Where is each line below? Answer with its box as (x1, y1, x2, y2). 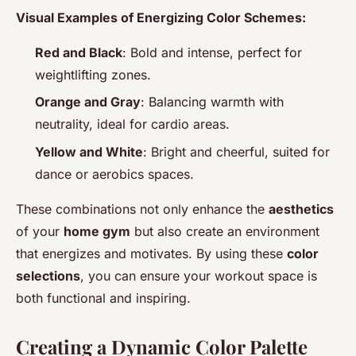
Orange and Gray (35, 94, 141, 110)
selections (16, 267, 80, 284)
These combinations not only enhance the (16, 200, 269, 217)
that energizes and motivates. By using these (16, 245, 287, 261)
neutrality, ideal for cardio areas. (35, 116, 230, 133)
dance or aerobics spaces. (35, 165, 194, 182)
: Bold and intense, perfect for (122, 44, 302, 60)
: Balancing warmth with (141, 94, 284, 110)
